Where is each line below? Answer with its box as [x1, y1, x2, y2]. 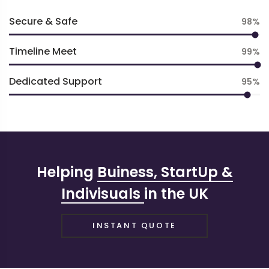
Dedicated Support [9, 74, 102, 89]
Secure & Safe [9, 14, 77, 29]
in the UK [144, 184, 208, 204]
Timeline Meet [9, 44, 77, 59]
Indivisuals [61, 184, 144, 204]
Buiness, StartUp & [97, 162, 233, 183]
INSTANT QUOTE [92, 220, 177, 232]
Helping [36, 162, 97, 183]
